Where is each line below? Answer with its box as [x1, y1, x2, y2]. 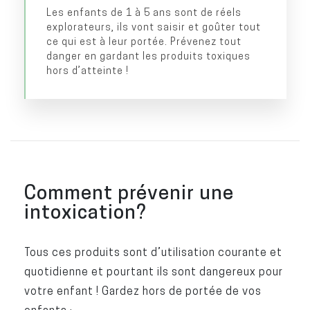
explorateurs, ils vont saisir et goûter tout [46, 21, 261, 33]
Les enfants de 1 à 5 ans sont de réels [46, 7, 241, 19]
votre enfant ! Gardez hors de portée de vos [24, 284, 262, 298]
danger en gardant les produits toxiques [46, 51, 250, 62]
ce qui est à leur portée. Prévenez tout [46, 36, 241, 48]
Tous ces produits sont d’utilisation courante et [24, 246, 282, 259]
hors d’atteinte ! [46, 65, 129, 77]
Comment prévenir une [24, 181, 234, 204]
